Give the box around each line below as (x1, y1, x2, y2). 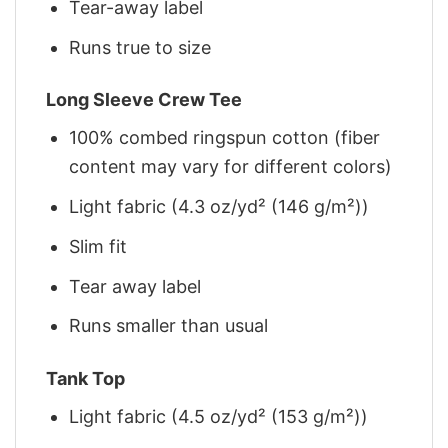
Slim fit (69, 235, 128, 257)
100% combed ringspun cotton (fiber (69, 127, 381, 149)
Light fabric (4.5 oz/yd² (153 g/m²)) (69, 405, 369, 427)
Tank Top (46, 367, 125, 389)
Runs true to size (69, 36, 212, 58)
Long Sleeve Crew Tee (46, 89, 242, 111)
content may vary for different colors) (69, 156, 393, 178)
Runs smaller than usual (69, 315, 269, 337)
